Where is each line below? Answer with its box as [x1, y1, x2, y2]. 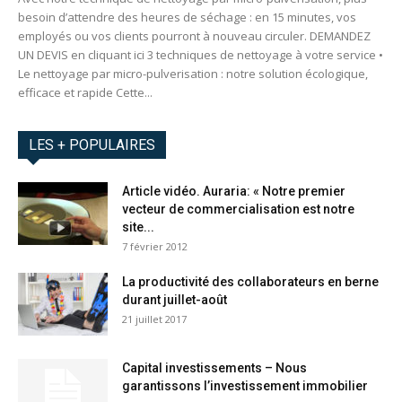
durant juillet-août [122, 293, 227, 308]
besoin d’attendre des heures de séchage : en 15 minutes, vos [18, 9, 356, 26]
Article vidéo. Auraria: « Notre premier [122, 184, 345, 199]
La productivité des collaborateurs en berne [122, 275, 379, 290]
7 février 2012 [122, 240, 188, 254]
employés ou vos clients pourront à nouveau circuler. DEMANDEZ [18, 28, 371, 45]
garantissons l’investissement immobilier [122, 379, 368, 394]
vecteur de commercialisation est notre [122, 202, 354, 217]
